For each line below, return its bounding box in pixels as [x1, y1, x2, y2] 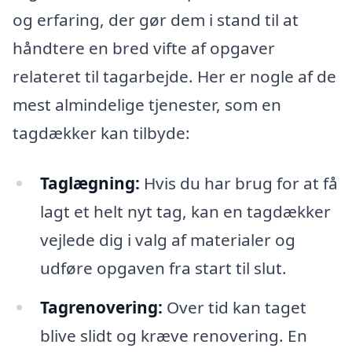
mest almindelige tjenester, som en [13, 93, 281, 116]
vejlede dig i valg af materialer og [39, 228, 295, 251]
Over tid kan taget [162, 295, 306, 318]
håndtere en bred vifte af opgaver [13, 37, 275, 60]
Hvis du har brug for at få [139, 171, 338, 194]
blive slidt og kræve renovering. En [39, 324, 307, 346]
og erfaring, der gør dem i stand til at [13, 9, 299, 31]
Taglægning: [39, 171, 140, 194]
